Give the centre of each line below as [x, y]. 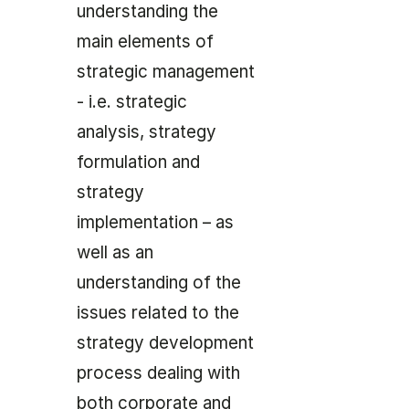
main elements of [145, 42]
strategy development [165, 343]
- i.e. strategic [132, 102]
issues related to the [158, 313]
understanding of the [159, 283]
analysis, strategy [147, 132]
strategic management [166, 72]
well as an [115, 253]
